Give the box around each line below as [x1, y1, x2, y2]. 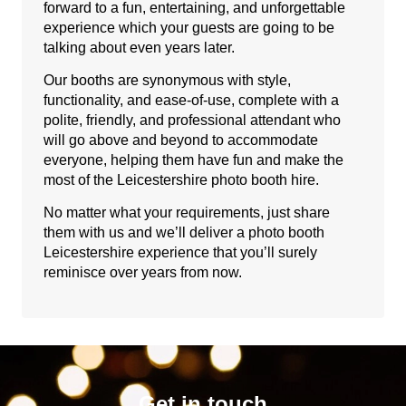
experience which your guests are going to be [43, 19, 334, 35]
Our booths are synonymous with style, [43, 72, 291, 88]
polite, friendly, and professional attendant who [43, 111, 341, 128]
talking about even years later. [43, 39, 235, 55]
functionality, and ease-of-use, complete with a [43, 92, 339, 108]
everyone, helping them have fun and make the [43, 151, 343, 168]
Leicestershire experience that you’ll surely [43, 245, 317, 261]
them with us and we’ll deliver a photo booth [43, 225, 324, 241]
